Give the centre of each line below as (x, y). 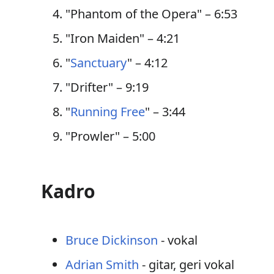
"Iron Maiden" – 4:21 (123, 38)
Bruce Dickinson (112, 240)
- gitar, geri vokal (187, 265)
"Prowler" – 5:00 (111, 136)
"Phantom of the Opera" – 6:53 (152, 14)
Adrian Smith (102, 265)
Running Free (108, 112)
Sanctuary (99, 63)
